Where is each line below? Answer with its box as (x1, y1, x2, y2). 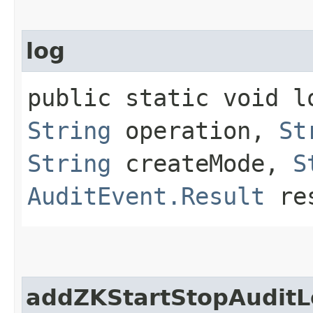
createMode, (111, 149, 293, 177)
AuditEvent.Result (27, 182, 265, 210)
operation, (111, 116, 279, 145)
